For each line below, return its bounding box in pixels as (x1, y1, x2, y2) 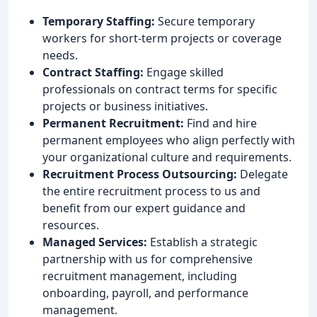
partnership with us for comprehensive (42, 250, 253, 267)
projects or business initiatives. (42, 98, 208, 114)
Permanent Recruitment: (42, 115, 184, 131)
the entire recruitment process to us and (42, 183, 260, 199)
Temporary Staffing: (42, 13, 155, 29)
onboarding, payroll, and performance (42, 284, 248, 301)
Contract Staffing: (42, 64, 144, 80)
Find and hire (184, 115, 257, 131)
